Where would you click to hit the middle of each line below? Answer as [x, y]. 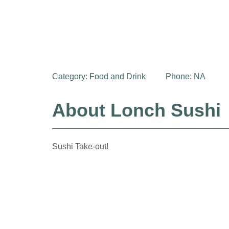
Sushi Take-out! [80, 147]
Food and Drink [118, 77]
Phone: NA [186, 77]
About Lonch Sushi [136, 110]
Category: [71, 77]
